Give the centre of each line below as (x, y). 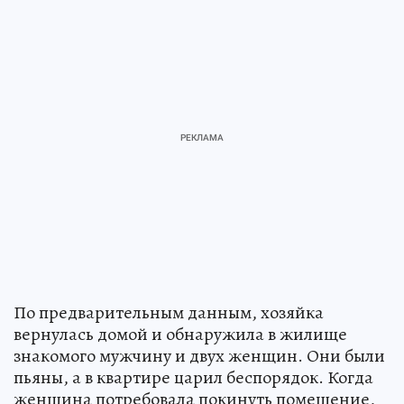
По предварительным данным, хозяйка (169, 313)
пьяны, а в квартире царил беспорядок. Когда (193, 378)
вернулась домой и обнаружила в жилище (180, 335)
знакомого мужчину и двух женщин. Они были (199, 356)
